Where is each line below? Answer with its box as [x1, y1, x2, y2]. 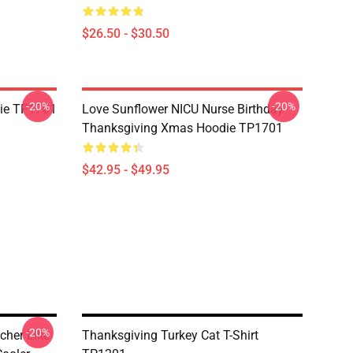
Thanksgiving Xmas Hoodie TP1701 [82, 121, 283, 136]
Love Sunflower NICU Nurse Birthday [82, 102, 284, 117]
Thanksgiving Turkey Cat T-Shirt [82, 328, 258, 343]
